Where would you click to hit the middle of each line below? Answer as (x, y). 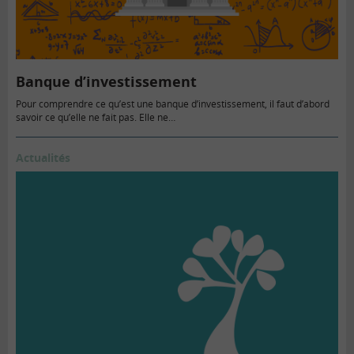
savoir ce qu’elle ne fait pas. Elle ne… (96, 117)
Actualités (43, 157)
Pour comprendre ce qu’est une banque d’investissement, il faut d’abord (173, 104)
